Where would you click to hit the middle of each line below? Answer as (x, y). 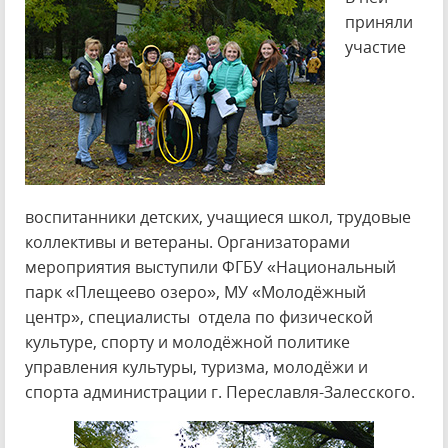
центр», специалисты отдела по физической (199, 317)
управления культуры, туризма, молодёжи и (196, 367)
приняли (379, 22)
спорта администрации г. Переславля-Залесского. (220, 392)
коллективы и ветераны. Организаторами (187, 242)
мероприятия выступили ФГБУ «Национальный (210, 267)
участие (375, 47)
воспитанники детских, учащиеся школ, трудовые (218, 217)
